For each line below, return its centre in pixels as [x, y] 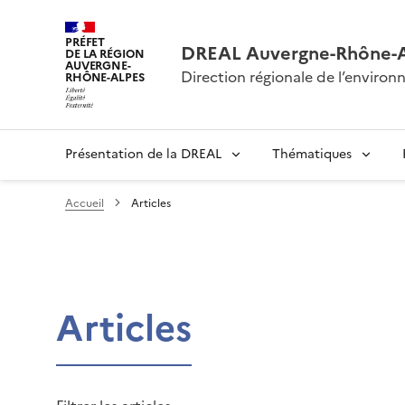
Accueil [85, 203]
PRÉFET [85, 42]
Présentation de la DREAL [143, 154]
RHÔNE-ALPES [105, 77]
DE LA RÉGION [105, 54]
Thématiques [312, 154]
